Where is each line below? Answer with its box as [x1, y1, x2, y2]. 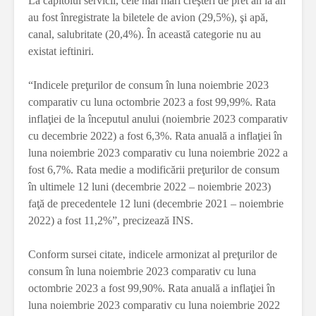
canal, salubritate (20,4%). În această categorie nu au [28, 28, 261, 41]
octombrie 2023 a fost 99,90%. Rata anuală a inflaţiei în [28, 282, 275, 295]
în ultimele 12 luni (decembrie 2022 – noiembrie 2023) [28, 181, 271, 193]
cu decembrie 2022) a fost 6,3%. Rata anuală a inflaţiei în [28, 130, 282, 142]
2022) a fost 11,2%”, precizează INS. [28, 214, 193, 227]
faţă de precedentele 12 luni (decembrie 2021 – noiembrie [28, 197, 284, 210]
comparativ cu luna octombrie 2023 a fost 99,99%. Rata [28, 96, 276, 109]
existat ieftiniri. [28, 45, 94, 58]
